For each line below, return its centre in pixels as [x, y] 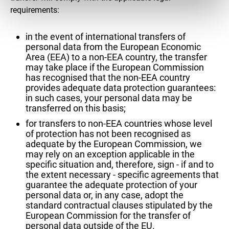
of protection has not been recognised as [108, 133]
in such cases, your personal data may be [109, 98]
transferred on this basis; [76, 108]
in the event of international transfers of [106, 36]
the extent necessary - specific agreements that [122, 174]
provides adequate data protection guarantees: [121, 87]
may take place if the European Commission [115, 67]
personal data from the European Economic [113, 47]
